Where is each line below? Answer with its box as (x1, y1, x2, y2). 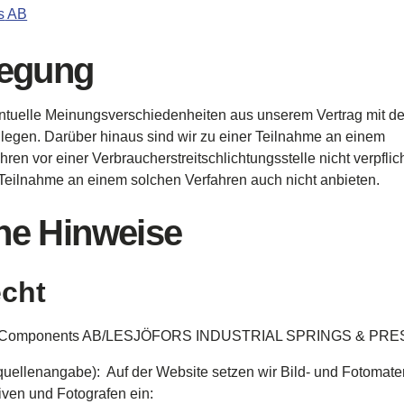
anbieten (320, 172, 376, 188)
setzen (212, 364, 254, 380)
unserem (257, 107, 313, 123)
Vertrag (317, 107, 363, 123)
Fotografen (57, 386, 126, 401)
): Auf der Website (92, 364, 212, 380)
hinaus (100, 129, 143, 144)
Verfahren (185, 172, 247, 188)
